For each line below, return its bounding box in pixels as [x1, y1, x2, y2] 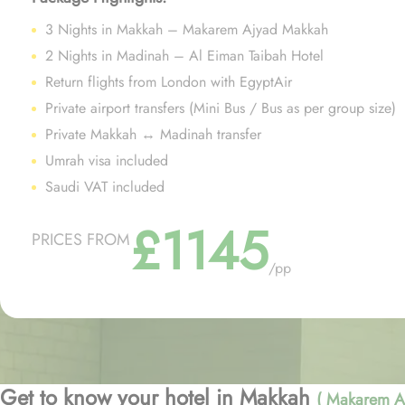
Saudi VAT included [45, 176, 165, 197]
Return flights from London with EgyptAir [45, 71, 292, 92]
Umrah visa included [45, 150, 168, 171]
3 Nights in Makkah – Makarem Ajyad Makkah [45, 19, 328, 40]
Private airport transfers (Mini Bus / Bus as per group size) [45, 98, 396, 118]
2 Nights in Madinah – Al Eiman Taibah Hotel [45, 45, 324, 66]
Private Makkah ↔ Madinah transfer [45, 124, 261, 145]
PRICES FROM [32, 228, 130, 251]
